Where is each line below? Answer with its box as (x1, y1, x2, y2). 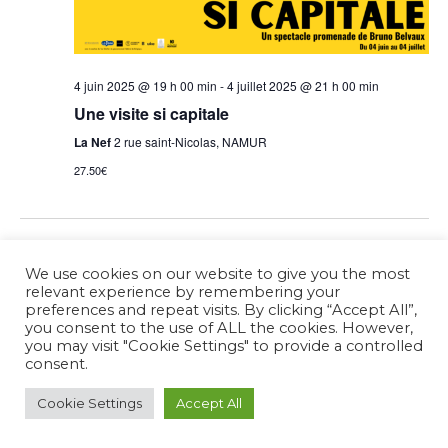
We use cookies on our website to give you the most (25, 265, 410, 283)
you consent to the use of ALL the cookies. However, (25, 319, 413, 337)
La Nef (73, 133, 114, 152)
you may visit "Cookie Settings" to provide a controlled (25, 337, 423, 355)
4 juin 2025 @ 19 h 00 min (73, 77, 217, 95)
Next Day (363, 242, 414, 260)
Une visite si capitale (73, 102, 229, 126)
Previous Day (34, 242, 108, 260)
